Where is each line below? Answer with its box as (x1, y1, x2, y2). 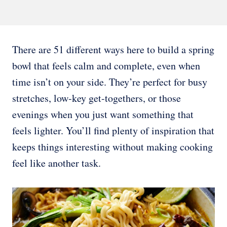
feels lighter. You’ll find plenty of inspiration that (12, 123, 214, 137)
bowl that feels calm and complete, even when (12, 58, 200, 72)
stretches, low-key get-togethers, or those (12, 91, 181, 105)
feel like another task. (12, 156, 101, 170)
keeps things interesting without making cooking (12, 139, 213, 154)
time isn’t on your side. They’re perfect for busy (12, 74, 207, 89)
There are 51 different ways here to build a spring (12, 42, 214, 56)
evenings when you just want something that (12, 107, 194, 121)
